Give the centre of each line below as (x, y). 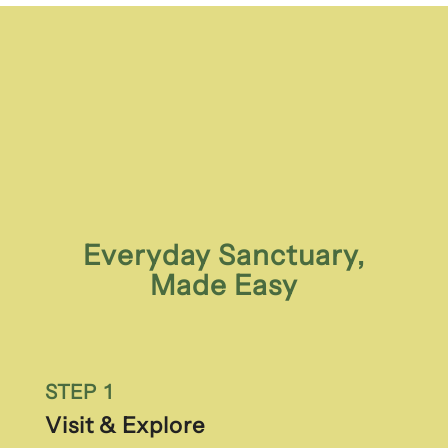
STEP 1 (78, 391)
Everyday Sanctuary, (223, 255)
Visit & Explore (124, 425)
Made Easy (223, 285)
